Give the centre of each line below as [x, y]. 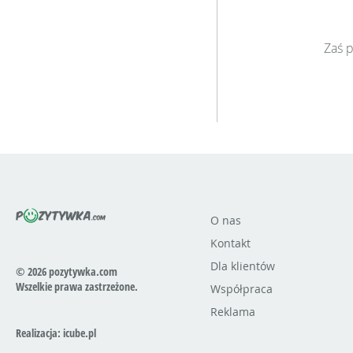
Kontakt [230, 243]
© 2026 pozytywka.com [67, 271]
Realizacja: [39, 333]
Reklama [232, 312]
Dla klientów [242, 266]
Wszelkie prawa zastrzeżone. [77, 286]
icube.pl [80, 333]
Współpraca [241, 289]
